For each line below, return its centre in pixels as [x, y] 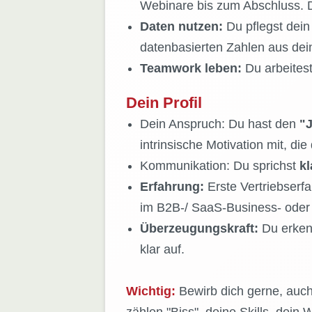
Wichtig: [150, 291]
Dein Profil [164, 103]
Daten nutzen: [181, 27]
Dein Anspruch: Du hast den [219, 124]
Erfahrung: [172, 187]
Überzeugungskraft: [199, 229]
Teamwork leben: [190, 69]
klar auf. [162, 250]
